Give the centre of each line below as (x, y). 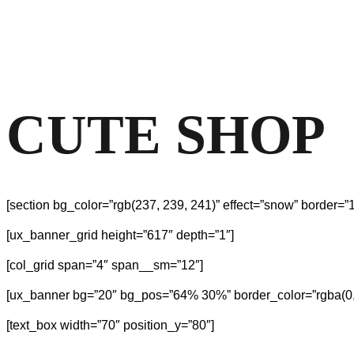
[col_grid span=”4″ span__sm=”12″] (105, 265)
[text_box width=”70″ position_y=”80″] (110, 325)
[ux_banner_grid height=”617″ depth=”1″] (120, 235)
